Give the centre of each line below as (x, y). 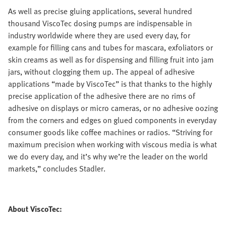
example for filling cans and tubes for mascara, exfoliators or (110, 47)
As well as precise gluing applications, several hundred (100, 11)
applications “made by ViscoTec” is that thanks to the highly (110, 84)
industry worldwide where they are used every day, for (99, 35)
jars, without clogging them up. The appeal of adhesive (101, 72)
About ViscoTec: (35, 209)
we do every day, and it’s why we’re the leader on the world (108, 156)
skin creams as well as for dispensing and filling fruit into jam (111, 60)
